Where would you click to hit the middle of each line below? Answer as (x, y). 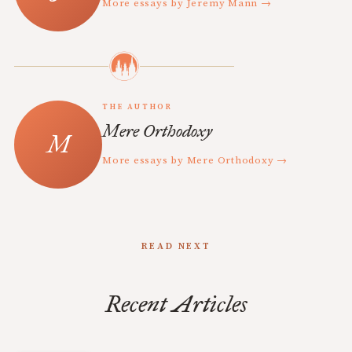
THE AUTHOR (137, 107)
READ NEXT (176, 246)
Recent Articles (176, 304)
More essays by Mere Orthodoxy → (195, 160)
